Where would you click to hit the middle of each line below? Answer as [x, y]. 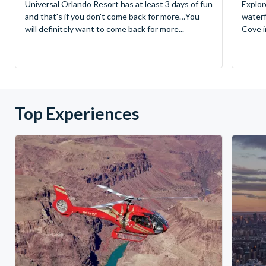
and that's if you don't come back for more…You [112, 16]
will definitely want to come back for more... [104, 28]
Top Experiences [77, 113]
